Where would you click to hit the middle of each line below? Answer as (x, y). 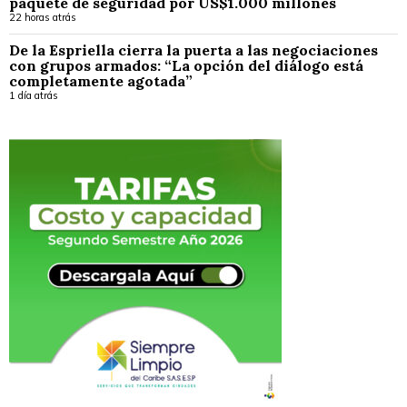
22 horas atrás (43, 18)
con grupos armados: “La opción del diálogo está (186, 66)
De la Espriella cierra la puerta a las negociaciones (194, 50)
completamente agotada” (101, 81)
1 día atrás (34, 96)
